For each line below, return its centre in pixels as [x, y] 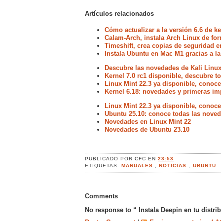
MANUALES [138, 165]
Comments [101, 196]
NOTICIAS [174, 165]
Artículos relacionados [119, 13]
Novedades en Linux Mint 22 [148, 122]
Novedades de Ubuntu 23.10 [147, 130]
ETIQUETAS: [103, 165]
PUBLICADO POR [110, 158]
